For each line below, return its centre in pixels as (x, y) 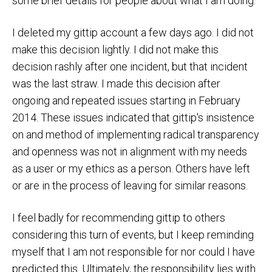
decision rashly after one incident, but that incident (130, 67)
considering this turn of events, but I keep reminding (133, 235)
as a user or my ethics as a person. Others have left (131, 169)
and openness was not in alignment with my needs (130, 152)
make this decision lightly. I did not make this (115, 50)
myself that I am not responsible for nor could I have (134, 252)
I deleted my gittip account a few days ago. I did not (133, 33)
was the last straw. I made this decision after (116, 84)
